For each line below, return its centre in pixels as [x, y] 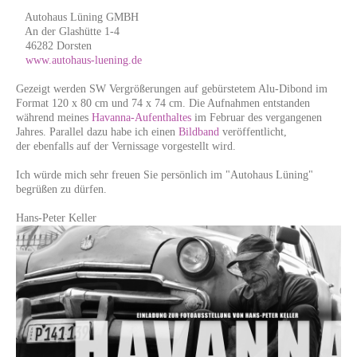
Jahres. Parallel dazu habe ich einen [97, 132]
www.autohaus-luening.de [84, 61]
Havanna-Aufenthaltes [141, 118]
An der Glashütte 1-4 [68, 32]
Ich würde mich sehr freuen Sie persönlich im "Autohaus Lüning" [165, 175]
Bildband [199, 132]
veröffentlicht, [253, 132]
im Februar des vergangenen [257, 118]
